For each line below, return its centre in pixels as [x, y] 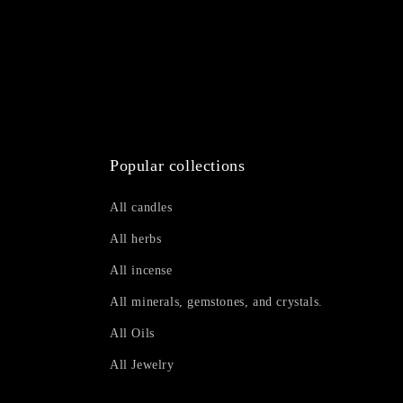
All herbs [136, 239]
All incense [141, 270]
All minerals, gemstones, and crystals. [216, 302]
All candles [141, 207]
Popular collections [178, 166]
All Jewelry [142, 365]
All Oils [132, 333]
